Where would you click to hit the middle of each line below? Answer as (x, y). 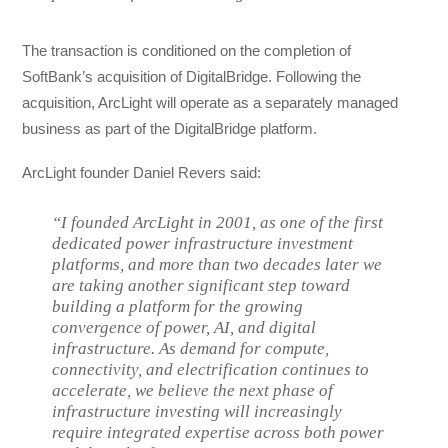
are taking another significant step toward (201, 286)
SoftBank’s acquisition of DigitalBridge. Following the (192, 76)
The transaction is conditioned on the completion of (187, 50)
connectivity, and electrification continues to (211, 370)
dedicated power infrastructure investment (203, 244)
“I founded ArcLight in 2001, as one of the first (218, 223)
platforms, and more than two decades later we (217, 265)
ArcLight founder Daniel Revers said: (142, 173)
